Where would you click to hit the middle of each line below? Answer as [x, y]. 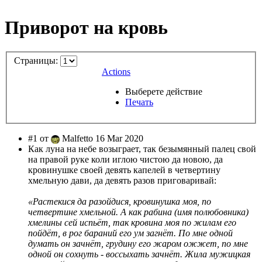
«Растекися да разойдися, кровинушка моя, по [120, 202]
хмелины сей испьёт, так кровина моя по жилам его [132, 223]
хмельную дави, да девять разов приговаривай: [122, 181]
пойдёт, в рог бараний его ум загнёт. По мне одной [130, 233]
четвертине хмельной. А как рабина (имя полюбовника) [138, 212]
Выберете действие [164, 92]
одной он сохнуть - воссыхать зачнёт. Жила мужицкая [139, 254]
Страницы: [37, 61]
